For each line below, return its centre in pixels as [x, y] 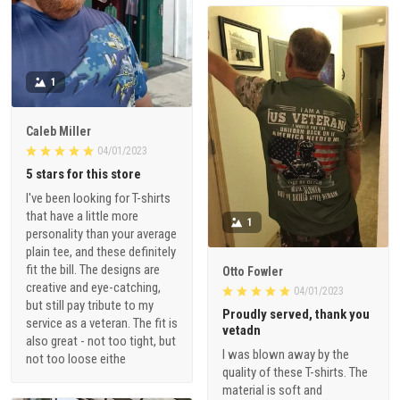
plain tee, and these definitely [101, 251]
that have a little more [82, 216]
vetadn [242, 330]
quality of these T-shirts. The [295, 372]
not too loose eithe [76, 358]
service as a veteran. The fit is [102, 323]
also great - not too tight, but [101, 341]
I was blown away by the [286, 354]
